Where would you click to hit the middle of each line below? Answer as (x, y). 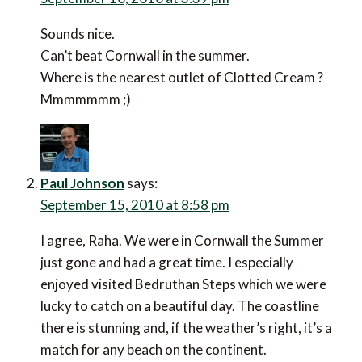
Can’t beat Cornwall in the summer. (145, 55)
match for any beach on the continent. (153, 349)
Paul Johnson (82, 183)
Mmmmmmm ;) (85, 99)
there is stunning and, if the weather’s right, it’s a (186, 327)
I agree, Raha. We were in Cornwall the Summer (182, 240)
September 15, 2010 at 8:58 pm (135, 204)
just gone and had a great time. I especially (166, 262)
